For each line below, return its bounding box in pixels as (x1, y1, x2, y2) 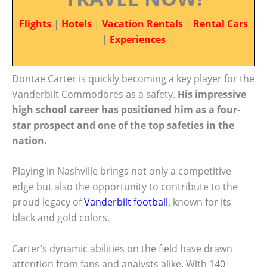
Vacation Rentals (102, 17, 183, 30)
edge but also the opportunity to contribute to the (12, 180, 238, 194)
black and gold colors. (12, 211, 110, 225)
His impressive (178, 87, 246, 101)
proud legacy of (12, 195, 84, 209)
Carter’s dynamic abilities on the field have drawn (12, 241, 232, 255)
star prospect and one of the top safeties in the (12, 118, 234, 132)
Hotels (61, 17, 92, 30)
